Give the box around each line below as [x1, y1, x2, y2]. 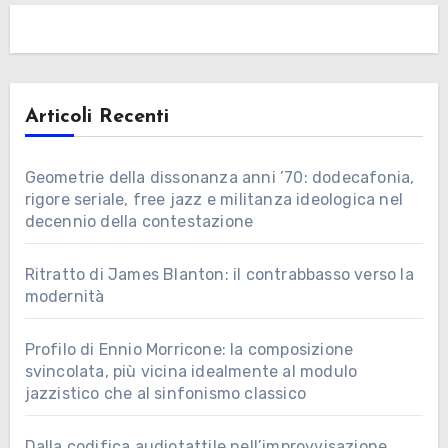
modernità [24, 287, 105, 307]
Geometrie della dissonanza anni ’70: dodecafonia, [24, 168, 415, 188]
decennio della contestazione [24, 212, 254, 232]
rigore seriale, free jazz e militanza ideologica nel [24, 190, 403, 210]
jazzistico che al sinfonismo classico [24, 384, 306, 404]
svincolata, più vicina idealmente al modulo [24, 362, 358, 382]
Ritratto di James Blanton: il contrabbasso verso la [24, 265, 414, 285]
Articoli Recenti [24, 107, 169, 128]
